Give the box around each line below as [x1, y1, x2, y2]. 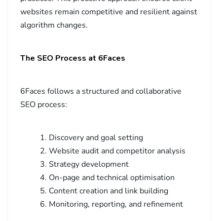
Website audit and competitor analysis [49, 146, 185, 157]
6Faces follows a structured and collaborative [20, 86, 182, 97]
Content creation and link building [49, 185, 168, 197]
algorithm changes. [20, 20, 88, 31]
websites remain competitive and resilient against [20, 6, 197, 18]
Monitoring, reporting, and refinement [49, 199, 183, 210]
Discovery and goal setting [49, 132, 143, 144]
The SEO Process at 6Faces [20, 53, 125, 64]
